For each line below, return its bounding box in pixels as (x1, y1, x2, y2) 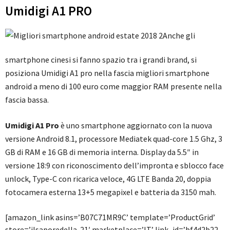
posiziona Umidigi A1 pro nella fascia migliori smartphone (5, 68, 209, 79)
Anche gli (163, 30, 195, 41)
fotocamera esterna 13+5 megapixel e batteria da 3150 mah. (5, 187, 216, 198)
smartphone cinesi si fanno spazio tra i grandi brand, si (5, 54, 197, 65)
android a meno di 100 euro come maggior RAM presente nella (5, 81, 222, 92)
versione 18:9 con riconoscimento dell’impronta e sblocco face (5, 160, 224, 171)
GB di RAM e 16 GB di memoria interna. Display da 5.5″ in (5, 147, 199, 158)
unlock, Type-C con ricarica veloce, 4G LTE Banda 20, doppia (5, 174, 211, 184)
